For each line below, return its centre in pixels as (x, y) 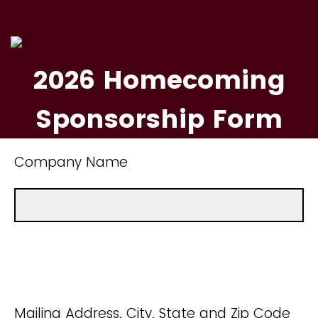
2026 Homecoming (159, 80)
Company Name (71, 162)
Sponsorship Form (159, 119)
